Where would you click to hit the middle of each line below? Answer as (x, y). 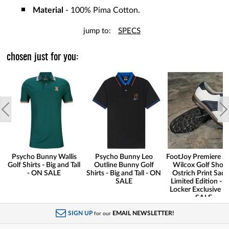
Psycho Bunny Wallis (44, 157)
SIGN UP (80, 213)
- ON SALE (44, 174)
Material (49, 10)
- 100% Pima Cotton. (103, 10)
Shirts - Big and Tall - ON (124, 174)
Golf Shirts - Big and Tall (44, 165)
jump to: (97, 31)
